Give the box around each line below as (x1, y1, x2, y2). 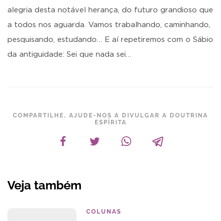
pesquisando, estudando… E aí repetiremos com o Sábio (7, 36, 213, 43)
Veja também (7, 178, 81, 192)
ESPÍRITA (94, 119, 127, 126)
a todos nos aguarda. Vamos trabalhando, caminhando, (7, 21, 210, 29)
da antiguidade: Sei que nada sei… (7, 51, 131, 58)
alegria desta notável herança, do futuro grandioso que (7, 6, 213, 14)
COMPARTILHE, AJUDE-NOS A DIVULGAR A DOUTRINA (13, 112, 208, 119)
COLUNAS (86, 208, 121, 215)
